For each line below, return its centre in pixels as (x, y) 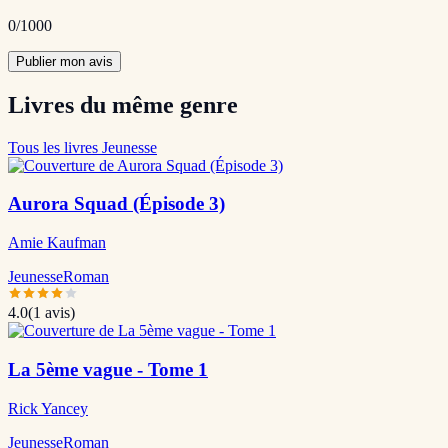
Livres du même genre (123, 104)
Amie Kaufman (57, 243)
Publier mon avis (64, 61)
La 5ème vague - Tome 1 (108, 369)
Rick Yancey (48, 408)
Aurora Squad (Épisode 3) (116, 204)
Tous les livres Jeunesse (82, 147)
